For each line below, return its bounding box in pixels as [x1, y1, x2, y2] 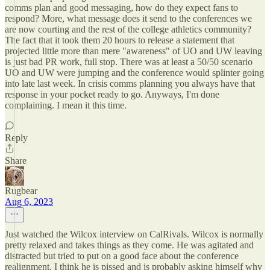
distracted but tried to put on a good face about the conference [5, 251, 239, 261]
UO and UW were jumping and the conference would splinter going [5, 67, 264, 78]
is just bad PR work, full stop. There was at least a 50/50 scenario [5, 57, 253, 67]
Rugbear [5, 186, 37, 196]
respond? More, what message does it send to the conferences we [5, 13, 252, 24]
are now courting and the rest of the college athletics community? [5, 24, 251, 34]
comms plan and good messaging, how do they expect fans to [5, 2, 238, 13]
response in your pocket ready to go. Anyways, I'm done [5, 89, 219, 99]
